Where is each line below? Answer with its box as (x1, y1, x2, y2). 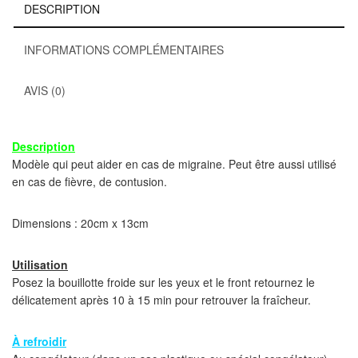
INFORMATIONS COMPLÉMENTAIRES (24, 42, 224, 58)
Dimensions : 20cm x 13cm (12, 215, 149, 232)
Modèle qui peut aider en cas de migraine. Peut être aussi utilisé (12, 156, 336, 173)
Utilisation (12, 257, 68, 273)
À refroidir (12, 333, 66, 350)
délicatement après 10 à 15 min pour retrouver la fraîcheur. (12, 292, 311, 308)
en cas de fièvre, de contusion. (12, 173, 167, 190)
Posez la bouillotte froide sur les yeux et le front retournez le (12, 274, 315, 291)
